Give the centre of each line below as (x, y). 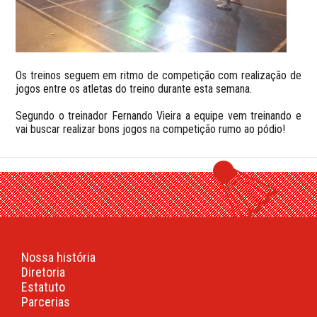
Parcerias (46, 301)
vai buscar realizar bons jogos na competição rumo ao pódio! (151, 129)
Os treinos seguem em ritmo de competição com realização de (158, 75)
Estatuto (43, 287)
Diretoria (43, 272)
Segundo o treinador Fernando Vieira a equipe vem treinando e (158, 115)
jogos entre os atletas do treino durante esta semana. (134, 88)
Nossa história (58, 257)
